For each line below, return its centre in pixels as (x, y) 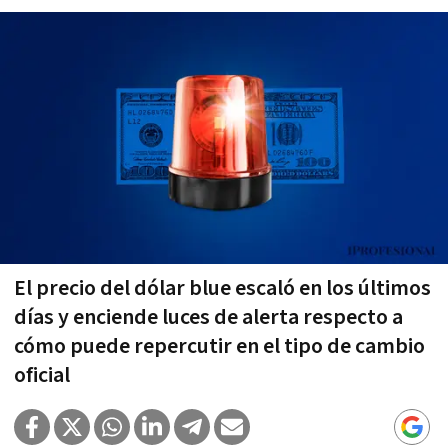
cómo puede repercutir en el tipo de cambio (219, 346)
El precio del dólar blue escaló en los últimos (222, 288)
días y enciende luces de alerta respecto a (208, 317)
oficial (42, 375)
